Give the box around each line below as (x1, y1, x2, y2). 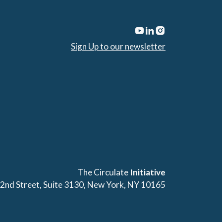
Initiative (130, 166, 166, 177)
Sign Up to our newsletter (71, 41, 166, 52)
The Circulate (77, 166, 130, 177)
